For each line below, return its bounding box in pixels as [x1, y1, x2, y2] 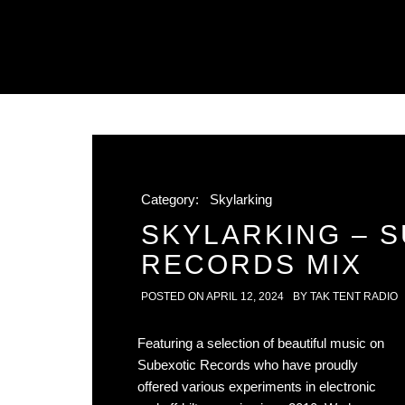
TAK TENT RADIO [310, 290, 398, 303]
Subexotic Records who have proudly [137, 357, 358, 372]
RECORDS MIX [141, 250, 363, 279]
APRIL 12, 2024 [206, 290, 284, 303]
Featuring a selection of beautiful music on [137, 335, 384, 351]
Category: [141, 192, 202, 207]
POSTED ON [141, 290, 206, 303]
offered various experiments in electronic [137, 379, 376, 394]
